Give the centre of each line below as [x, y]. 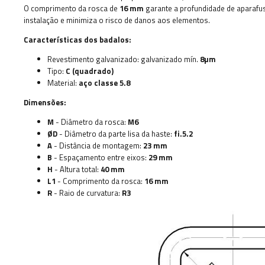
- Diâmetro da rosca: [91, 122]
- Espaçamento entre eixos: [100, 157]
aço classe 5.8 [104, 83]
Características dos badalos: [77, 40]
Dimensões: [45, 102]
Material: [63, 83]
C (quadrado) [90, 71]
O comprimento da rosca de [72, 8]
